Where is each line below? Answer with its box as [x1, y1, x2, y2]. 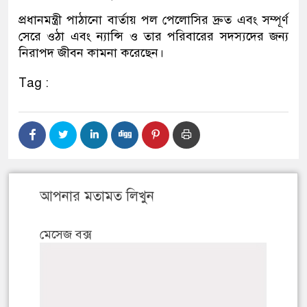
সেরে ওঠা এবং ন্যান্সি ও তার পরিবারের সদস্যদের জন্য [19, 29, 288, 45]
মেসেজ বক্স [40, 227, 92, 243]
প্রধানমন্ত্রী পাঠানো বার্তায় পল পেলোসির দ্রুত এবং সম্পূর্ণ [19, 12, 288, 28]
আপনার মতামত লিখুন [40, 188, 154, 206]
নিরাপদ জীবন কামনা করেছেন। [19, 45, 164, 61]
